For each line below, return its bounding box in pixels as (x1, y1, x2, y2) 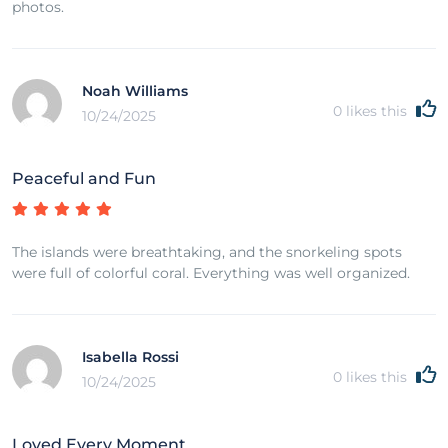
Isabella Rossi (82, 347, 179, 366)
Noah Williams (82, 81, 188, 100)
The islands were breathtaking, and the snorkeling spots (12, 242, 402, 261)
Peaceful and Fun (12, 168, 156, 188)
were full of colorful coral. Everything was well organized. (12, 263, 410, 282)
